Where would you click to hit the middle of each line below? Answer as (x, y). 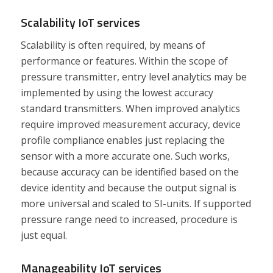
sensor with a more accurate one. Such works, (125, 156)
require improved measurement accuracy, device (130, 125)
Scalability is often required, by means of (113, 45)
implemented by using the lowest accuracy (117, 93)
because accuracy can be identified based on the (129, 172)
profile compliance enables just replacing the (122, 140)
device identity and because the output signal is (128, 188)
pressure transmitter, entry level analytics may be (133, 77)
